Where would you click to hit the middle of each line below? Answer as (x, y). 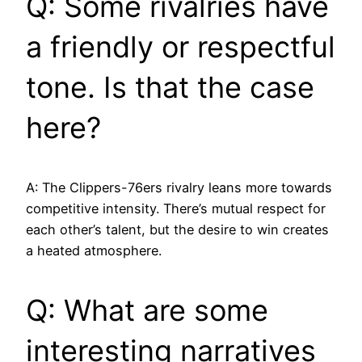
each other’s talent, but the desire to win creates (177, 229)
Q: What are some (147, 310)
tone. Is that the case (170, 87)
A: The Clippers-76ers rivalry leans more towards (179, 187)
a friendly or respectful (181, 46)
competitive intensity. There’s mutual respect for (176, 208)
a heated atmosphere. (94, 250)
